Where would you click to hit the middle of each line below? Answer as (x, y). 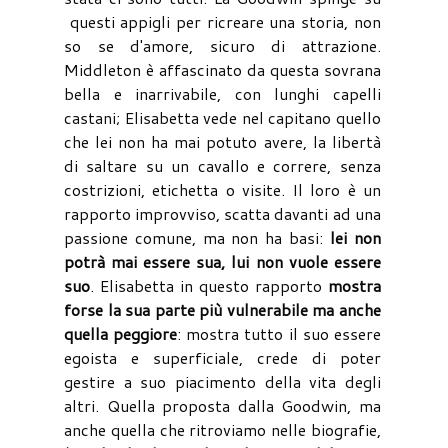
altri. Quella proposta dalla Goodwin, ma (222, 405)
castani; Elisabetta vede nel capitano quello (222, 117)
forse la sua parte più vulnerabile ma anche (222, 309)
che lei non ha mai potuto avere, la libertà (222, 141)
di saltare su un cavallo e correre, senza (222, 165)
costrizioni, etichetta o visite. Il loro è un (222, 189)
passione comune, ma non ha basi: (197, 237)
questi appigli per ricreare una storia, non (222, 21)
